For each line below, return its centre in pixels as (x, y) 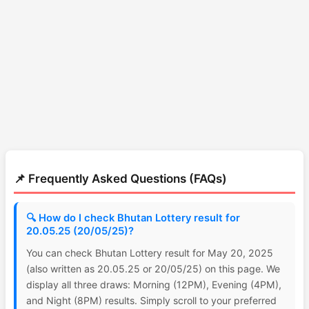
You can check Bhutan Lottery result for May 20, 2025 (150, 253)
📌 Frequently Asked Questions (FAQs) (120, 179)
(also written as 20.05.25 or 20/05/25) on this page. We (153, 269)
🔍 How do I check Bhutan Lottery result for (133, 218)
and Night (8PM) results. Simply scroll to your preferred (151, 300)
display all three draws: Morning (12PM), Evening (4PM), (154, 285)
